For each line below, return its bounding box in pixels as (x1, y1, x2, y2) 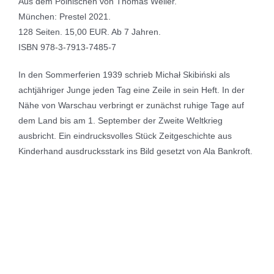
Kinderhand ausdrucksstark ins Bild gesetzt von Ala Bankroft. (18, 146, 253, 156)
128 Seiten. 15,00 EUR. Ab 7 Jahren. (18, 26, 161, 37)
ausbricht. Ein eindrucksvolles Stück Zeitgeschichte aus (18, 130, 232, 141)
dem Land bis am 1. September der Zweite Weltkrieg (18, 115, 223, 125)
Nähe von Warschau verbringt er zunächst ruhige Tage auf (18, 100, 244, 110)
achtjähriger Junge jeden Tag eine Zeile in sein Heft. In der (18, 84, 245, 95)
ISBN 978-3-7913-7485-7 (18, 42, 116, 52)
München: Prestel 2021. (18, 11, 111, 21)
